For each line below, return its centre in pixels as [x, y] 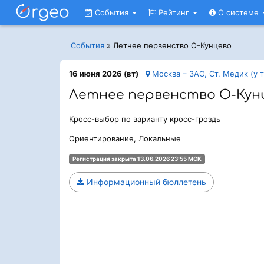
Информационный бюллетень [145, 182]
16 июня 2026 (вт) [104, 74]
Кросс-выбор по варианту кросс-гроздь [145, 119]
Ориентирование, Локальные [125, 138]
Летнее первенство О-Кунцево [172, 45]
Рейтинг [174, 12]
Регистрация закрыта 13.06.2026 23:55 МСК [137, 159]
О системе [238, 12]
